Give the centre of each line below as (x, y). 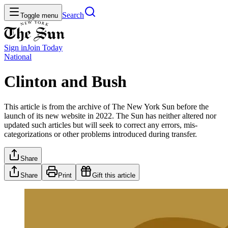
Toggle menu (39, 16)
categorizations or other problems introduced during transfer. (101, 134)
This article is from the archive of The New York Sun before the (106, 106)
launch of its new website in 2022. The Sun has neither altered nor (110, 116)
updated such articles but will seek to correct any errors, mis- (101, 125)
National (18, 57)
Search (73, 15)
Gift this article (114, 175)
